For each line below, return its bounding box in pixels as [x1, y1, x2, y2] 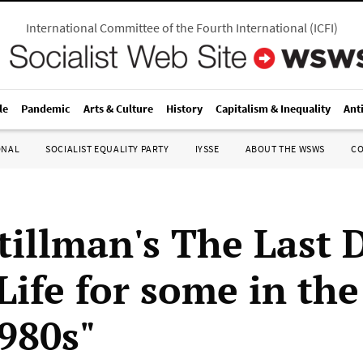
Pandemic [21, 101, 70, 116]
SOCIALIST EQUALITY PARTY [45, 143, 169, 155]
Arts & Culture [83, 101, 153, 116]
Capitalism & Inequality [216, 101, 331, 116]
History [166, 101, 203, 116]
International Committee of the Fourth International [25, 19, 307, 36]
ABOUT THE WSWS [245, 143, 325, 155]
